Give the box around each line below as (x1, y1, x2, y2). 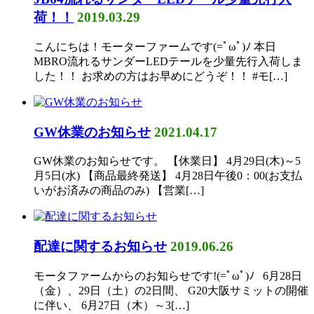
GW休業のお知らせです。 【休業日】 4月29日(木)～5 (34, 155, 301, 168)
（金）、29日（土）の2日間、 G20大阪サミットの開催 (34, 284, 308, 296)
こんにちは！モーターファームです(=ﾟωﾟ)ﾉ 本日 (34, 40, 276, 53)
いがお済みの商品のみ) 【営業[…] (34, 184, 204, 197)
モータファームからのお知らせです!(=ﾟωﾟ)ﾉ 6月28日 (34, 269, 302, 282)
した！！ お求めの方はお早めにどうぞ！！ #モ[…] (34, 69, 287, 82)
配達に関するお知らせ (34, 239, 167, 254)
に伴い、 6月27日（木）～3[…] (34, 299, 189, 311)
